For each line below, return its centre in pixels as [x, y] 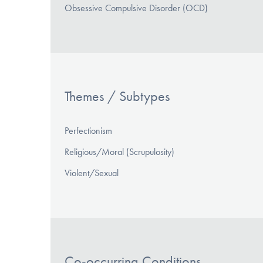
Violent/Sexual [92, 173]
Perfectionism [88, 130]
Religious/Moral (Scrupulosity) [119, 151]
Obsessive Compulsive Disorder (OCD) [136, 8]
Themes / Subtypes [117, 96]
